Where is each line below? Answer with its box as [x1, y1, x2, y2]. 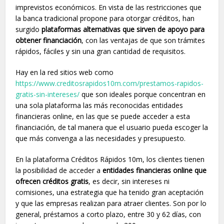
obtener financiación [15, 35, 82, 45]
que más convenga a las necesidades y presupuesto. [15, 133, 186, 143]
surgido [15, 24, 42, 34]
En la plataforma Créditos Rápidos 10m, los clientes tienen [15, 154, 205, 164]
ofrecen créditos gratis [15, 176, 89, 186]
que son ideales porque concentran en [79, 89, 206, 99]
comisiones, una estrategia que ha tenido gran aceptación [15, 187, 204, 197]
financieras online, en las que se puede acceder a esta [15, 111, 190, 121]
